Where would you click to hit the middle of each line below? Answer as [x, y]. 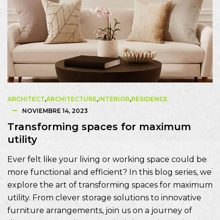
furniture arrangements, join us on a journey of [100, 210]
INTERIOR [114, 99]
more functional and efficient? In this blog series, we [110, 172]
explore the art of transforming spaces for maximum [110, 185]
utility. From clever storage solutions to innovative [104, 197]
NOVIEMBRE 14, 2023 [55, 110]
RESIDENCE [149, 99]
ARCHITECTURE [71, 99]
